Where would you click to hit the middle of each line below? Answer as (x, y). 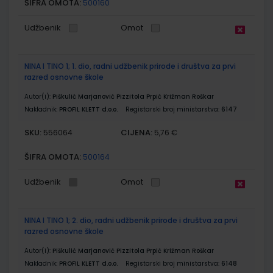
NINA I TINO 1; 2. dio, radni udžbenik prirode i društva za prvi (131, 220)
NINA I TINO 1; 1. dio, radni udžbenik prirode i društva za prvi (130, 66)
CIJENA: (137, 132)
